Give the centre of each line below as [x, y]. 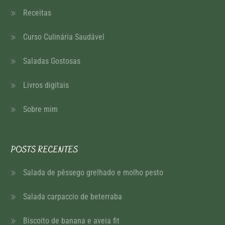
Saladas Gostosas [52, 61]
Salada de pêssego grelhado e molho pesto [93, 173]
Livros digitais [46, 85]
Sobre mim [41, 109]
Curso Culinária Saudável [64, 37]
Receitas [37, 13]
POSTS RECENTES [45, 150]
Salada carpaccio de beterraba [73, 197]
